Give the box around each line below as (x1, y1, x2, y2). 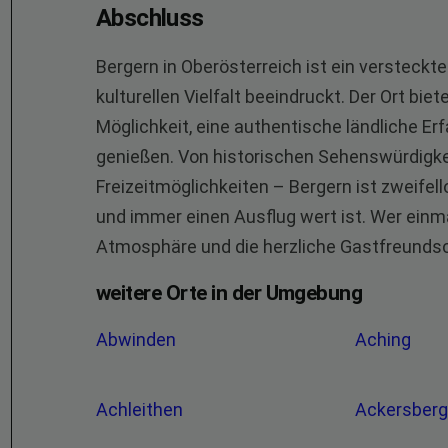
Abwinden (96, 329, 180, 350)
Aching (355, 329, 416, 350)
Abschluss (96, 4, 204, 32)
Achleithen (96, 399, 187, 420)
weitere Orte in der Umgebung (96, 281, 363, 305)
